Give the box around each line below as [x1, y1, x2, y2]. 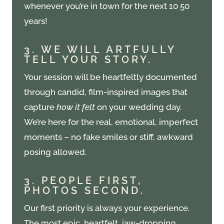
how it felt [56, 102, 97, 112]
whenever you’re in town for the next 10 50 [24, 1, 189, 11]
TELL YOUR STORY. [24, 53, 152, 66]
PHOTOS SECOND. [24, 184, 145, 197]
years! [24, 16, 47, 26]
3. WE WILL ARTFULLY [24, 43, 176, 56]
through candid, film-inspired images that [24, 87, 187, 97]
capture [24, 102, 56, 112]
